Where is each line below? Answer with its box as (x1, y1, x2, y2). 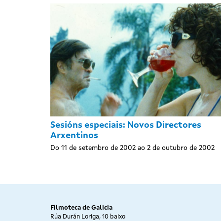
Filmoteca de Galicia (50, 204, 112, 211)
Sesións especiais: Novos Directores (50, 120, 201, 130)
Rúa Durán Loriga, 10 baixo (50, 213, 125, 220)
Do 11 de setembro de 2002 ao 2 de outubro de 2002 (50, 144, 215, 151)
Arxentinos (50, 131, 98, 140)
